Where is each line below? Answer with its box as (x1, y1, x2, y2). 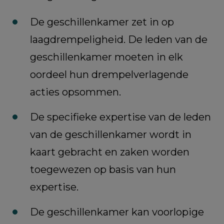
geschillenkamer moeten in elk (30, 51, 183, 63)
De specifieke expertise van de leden (30, 111, 211, 123)
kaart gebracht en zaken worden (30, 146, 189, 158)
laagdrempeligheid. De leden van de (30, 33, 207, 46)
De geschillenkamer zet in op (30, 16, 174, 28)
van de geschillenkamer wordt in (30, 128, 191, 141)
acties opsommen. (30, 86, 121, 98)
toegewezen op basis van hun (30, 163, 176, 176)
